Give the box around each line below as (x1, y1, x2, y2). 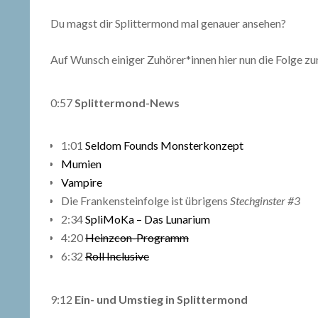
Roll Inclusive (85, 248, 149, 263)
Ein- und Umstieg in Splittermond (75, 292, 248, 306)
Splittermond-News (72, 96, 180, 110)
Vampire (61, 175, 102, 189)
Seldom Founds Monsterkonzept (85, 138, 243, 152)
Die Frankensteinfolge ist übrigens (61, 193, 230, 207)
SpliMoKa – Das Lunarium (85, 212, 210, 226)
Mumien (61, 156, 102, 170)
